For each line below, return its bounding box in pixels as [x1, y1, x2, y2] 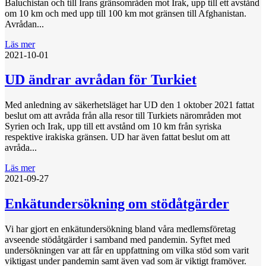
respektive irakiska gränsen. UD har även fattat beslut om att [5, 132, 230, 142]
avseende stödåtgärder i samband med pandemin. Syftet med [5, 235, 230, 245]
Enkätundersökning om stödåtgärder [5, 196, 229, 212]
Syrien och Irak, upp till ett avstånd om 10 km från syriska [5, 121, 221, 132]
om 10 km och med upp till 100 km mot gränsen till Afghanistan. [5, 8, 246, 18]
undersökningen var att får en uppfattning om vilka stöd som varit [5, 245, 249, 256]
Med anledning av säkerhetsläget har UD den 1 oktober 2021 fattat [5, 100, 254, 110]
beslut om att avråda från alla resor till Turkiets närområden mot [5, 110, 241, 121]
